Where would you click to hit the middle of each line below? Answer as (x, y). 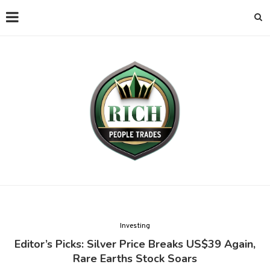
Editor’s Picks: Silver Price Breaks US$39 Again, (135, 244)
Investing (135, 226)
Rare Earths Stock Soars (135, 259)
